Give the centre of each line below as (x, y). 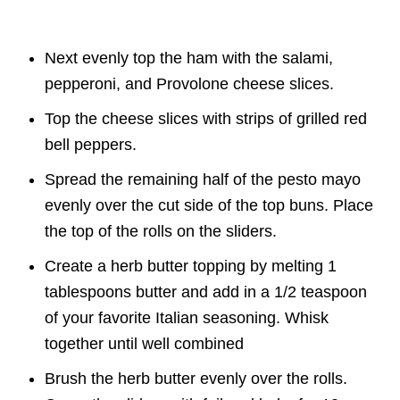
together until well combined (144, 344)
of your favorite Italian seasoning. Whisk (187, 318)
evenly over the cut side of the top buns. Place (209, 205)
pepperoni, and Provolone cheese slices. (189, 84)
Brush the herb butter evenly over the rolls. (196, 379)
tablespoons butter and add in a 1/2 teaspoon (206, 292)
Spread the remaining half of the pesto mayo (203, 179)
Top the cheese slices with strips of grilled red (206, 119)
